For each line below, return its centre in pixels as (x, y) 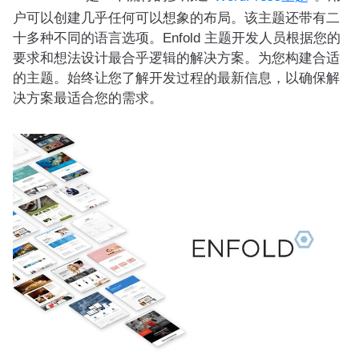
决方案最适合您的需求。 (88, 98)
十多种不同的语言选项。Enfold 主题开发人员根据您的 (177, 38)
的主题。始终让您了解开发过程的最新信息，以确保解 (176, 78)
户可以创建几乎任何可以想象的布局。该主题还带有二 (176, 18)
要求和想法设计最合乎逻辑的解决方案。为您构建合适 (176, 58)
